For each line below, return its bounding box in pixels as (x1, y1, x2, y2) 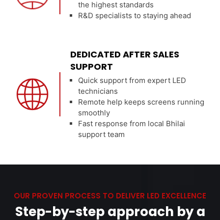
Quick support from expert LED (78, 76, 187, 85)
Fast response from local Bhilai (78, 119, 186, 128)
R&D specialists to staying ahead (78, 11, 192, 20)
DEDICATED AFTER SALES (70, 48, 180, 60)
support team (78, 130, 125, 139)
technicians (78, 86, 118, 96)
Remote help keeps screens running (78, 97, 205, 107)
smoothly (78, 108, 110, 117)
